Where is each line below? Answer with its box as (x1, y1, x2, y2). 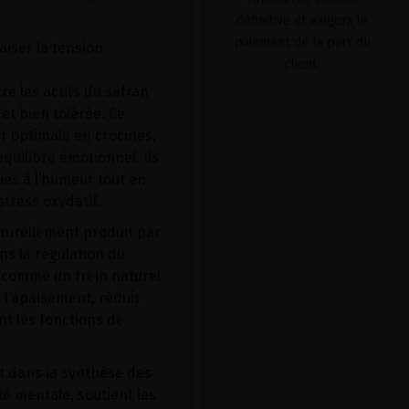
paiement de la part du (234, 35, 371, 50)
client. (284, 57, 320, 72)
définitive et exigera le (236, 13, 368, 28)
